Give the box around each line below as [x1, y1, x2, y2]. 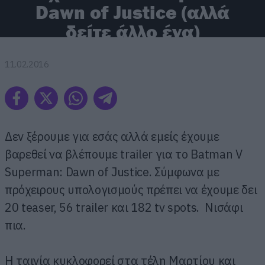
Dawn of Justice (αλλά [35, 1, 230, 23]
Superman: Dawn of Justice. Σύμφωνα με [5, 163, 219, 180]
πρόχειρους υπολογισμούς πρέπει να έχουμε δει [5, 181, 257, 198]
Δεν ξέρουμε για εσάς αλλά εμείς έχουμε [5, 128, 219, 144]
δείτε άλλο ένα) [65, 21, 199, 43]
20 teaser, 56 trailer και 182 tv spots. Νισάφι [5, 199, 243, 215]
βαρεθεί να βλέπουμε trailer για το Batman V [5, 146, 243, 162]
